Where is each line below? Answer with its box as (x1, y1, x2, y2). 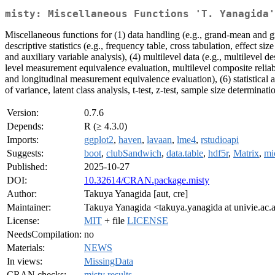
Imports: (7, 134, 39, 145)
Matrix (233, 148, 259, 159)
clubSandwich (106, 148, 161, 159)
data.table (166, 148, 203, 159)
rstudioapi (201, 134, 239, 145)
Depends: (7, 121, 44, 132)
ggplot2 (84, 134, 114, 145)
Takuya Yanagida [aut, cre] (84, 188, 188, 199)
